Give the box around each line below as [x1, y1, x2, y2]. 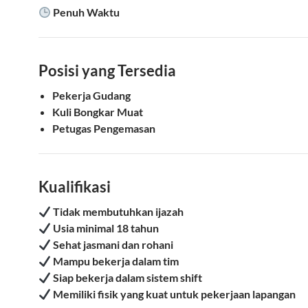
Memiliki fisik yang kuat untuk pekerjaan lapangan [53, 287, 296, 300]
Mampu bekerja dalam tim [53, 254, 179, 267]
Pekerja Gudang [52, 89, 131, 102]
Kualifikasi [38, 177, 111, 196]
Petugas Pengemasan [52, 122, 155, 135]
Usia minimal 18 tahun [53, 221, 159, 234]
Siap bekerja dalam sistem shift [53, 271, 203, 284]
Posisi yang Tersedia [38, 61, 176, 80]
